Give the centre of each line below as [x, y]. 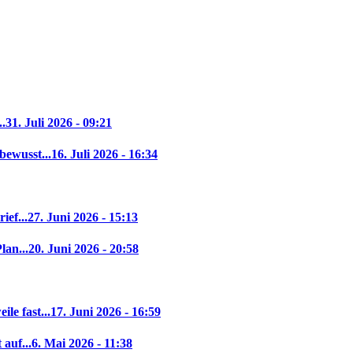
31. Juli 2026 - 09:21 [59, 123]
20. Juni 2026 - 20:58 [84, 249]
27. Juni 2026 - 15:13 [83, 217]
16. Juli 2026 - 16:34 [104, 154]
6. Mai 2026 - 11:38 [82, 344]
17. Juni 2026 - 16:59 [106, 312]
